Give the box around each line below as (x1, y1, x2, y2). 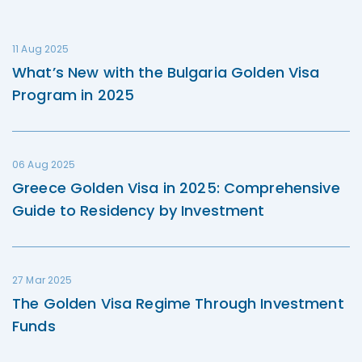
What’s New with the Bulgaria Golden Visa (12, 62, 320, 82)
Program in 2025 (12, 85, 135, 105)
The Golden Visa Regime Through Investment (12, 293, 344, 314)
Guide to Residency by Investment (12, 200, 265, 221)
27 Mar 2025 (12, 273, 73, 287)
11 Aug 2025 (12, 42, 69, 56)
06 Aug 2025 (12, 158, 76, 171)
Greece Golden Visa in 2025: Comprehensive (12, 178, 340, 198)
